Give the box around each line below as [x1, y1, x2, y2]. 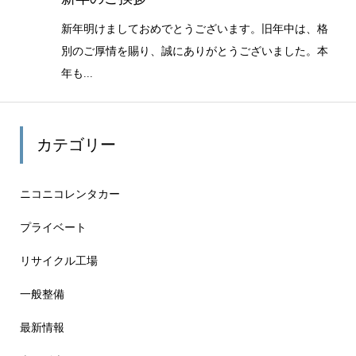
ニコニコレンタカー [19, 188, 120, 200]
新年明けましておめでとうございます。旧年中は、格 [60, 22, 328, 35]
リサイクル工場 [19, 254, 98, 267]
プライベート [19, 221, 87, 234]
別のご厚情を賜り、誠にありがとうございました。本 [60, 44, 328, 57]
